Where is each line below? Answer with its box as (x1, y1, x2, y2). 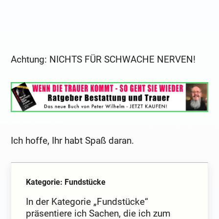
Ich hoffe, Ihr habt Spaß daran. (11, 135, 134, 147)
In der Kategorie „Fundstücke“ (26, 196, 149, 208)
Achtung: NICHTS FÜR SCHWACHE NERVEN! (11, 53, 196, 65)
